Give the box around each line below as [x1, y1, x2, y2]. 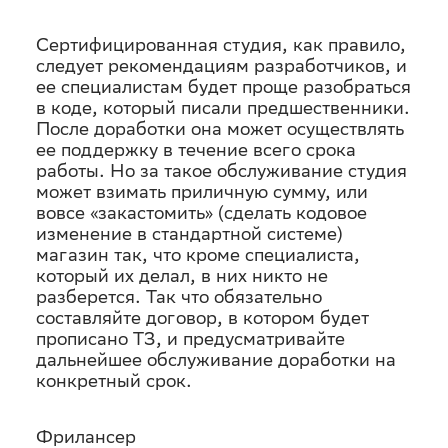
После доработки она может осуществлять [36, 118, 404, 139]
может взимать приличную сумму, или [36, 181, 368, 202]
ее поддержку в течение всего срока [36, 139, 356, 160]
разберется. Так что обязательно [36, 286, 322, 307]
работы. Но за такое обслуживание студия [36, 160, 407, 181]
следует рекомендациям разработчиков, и [36, 55, 407, 76]
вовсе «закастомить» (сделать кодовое [36, 202, 367, 223]
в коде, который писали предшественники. [36, 97, 410, 118]
